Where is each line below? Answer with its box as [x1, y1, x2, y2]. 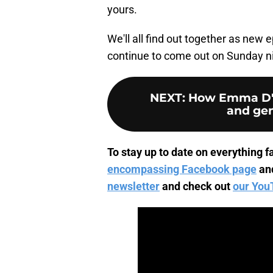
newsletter [107, 180, 160, 193]
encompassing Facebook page [107, 163, 257, 176]
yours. [107, 3, 137, 16]
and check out [160, 180, 233, 193]
